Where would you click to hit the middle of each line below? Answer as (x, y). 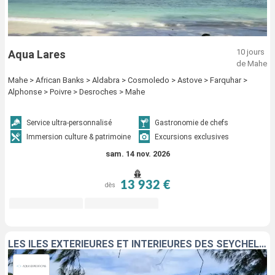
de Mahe (252, 63)
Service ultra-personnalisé (69, 122)
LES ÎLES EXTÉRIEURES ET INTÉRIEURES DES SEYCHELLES (263, 244)
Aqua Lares (37, 54)
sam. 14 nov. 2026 (137, 153)
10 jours (250, 52)
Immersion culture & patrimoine (79, 137)
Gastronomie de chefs (192, 122)
